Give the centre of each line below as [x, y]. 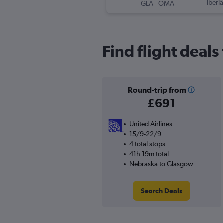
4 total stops [147, 144]
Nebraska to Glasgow [161, 164]
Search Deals [161, 191]
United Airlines [151, 124]
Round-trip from [157, 90]
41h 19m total [149, 154]
